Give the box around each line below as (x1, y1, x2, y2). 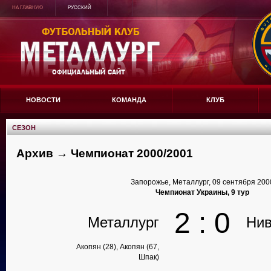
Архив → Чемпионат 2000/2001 (16, 147, 193, 160)
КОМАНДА (112, 96, 147, 103)
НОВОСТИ (26, 96, 61, 103)
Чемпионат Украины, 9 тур (155, 188, 250, 197)
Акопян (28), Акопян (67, (76, 243, 159, 251)
